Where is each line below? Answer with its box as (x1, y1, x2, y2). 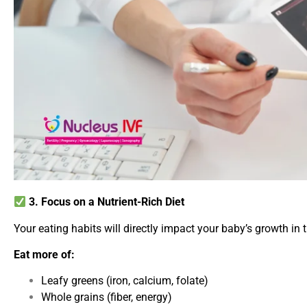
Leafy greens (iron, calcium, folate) (41, 274, 208, 288)
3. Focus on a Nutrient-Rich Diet (26, 195, 185, 209)
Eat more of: (14, 248, 75, 262)
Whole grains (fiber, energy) (41, 291, 172, 304)
